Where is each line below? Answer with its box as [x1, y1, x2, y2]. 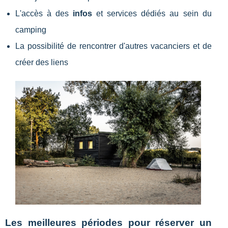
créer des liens [15, 58, 68, 67]
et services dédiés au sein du [92, 9, 212, 18]
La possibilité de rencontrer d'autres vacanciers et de [15, 41, 212, 50]
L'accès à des [15, 9, 73, 18]
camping [15, 25, 46, 34]
